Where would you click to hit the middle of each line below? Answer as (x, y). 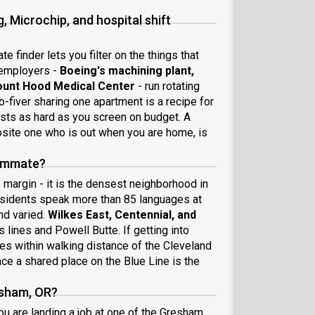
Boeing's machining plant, (127, 71)
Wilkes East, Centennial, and (122, 215)
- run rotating (167, 86)
